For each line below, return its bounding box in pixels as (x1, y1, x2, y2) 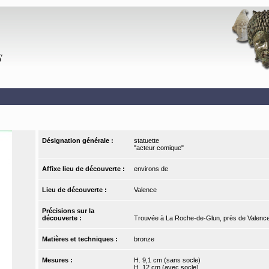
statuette (133, 137, 159, 145)
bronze (133, 235, 154, 243)
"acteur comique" (133, 144, 184, 152)
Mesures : (42, 256, 75, 264)
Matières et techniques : (42, 235, 120, 243)
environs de (133, 165, 168, 173)
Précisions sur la (42, 207, 95, 215)
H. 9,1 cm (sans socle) (133, 256, 201, 264)
